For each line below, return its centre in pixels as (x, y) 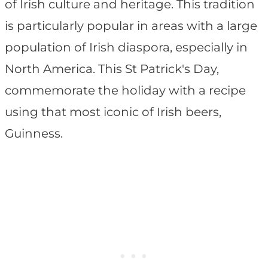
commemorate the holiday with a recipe (125, 91)
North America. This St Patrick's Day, (112, 69)
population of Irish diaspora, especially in (126, 48)
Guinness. (34, 134)
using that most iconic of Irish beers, (113, 112)
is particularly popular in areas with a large (131, 26)
